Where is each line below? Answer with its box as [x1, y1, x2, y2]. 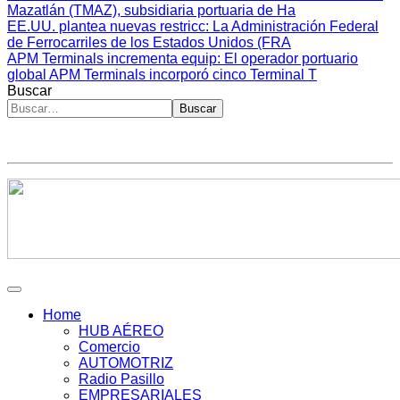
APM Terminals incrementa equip [7, 51, 217, 67]
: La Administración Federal [205, 19, 379, 35]
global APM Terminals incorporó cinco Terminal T [7, 67, 317, 83]
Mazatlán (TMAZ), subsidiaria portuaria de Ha [7, 3, 296, 19]
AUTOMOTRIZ [79, 355, 173, 371]
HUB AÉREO [79, 323, 163, 339]
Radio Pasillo [79, 371, 164, 387]
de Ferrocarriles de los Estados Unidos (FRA [7, 35, 291, 51]
